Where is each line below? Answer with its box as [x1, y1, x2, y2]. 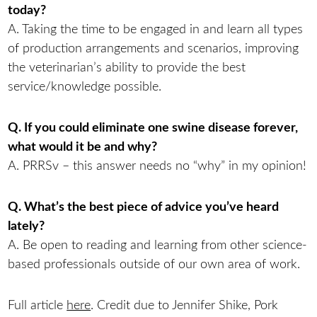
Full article [8, 299, 67, 311]
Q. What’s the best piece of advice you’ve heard [8, 200, 279, 213]
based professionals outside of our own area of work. [8, 258, 301, 270]
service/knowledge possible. [8, 81, 162, 93]
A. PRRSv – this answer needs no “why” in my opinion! [8, 159, 307, 172]
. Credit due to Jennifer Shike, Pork [91, 299, 279, 311]
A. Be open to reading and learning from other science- [8, 238, 308, 251]
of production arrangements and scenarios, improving [8, 42, 299, 55]
